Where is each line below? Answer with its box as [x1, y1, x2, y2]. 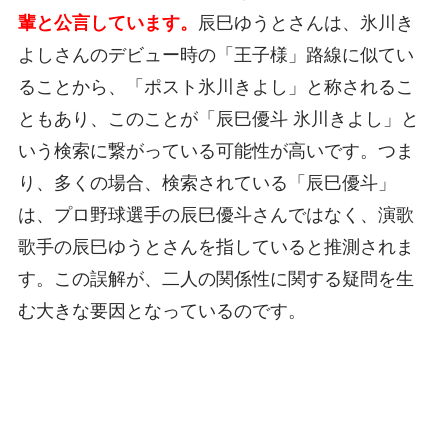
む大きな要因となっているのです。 [17, 301, 306, 322]
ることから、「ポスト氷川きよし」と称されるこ [17, 77, 414, 98]
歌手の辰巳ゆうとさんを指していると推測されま [17, 237, 414, 258]
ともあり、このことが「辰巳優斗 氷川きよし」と [17, 109, 419, 130]
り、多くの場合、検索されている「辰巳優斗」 [17, 173, 396, 194]
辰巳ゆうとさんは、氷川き [197, 13, 414, 34]
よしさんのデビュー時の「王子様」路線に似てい [17, 45, 414, 66]
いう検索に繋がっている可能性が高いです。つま [17, 141, 414, 162]
